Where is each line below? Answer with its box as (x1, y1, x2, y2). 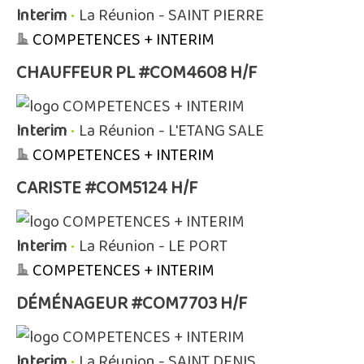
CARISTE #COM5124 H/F (16, 174, 197, 203)
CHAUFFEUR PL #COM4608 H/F (16, 58, 257, 88)
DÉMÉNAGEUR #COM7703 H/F (16, 289, 247, 318)
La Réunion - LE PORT (79, 233, 227, 259)
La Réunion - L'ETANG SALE (79, 118, 264, 144)
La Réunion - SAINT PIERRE (79, 2, 264, 28)
